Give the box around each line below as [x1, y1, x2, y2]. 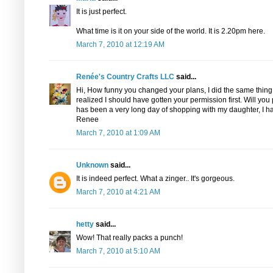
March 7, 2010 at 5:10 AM [76, 247, 160, 255]
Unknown [76, 161, 108, 169]
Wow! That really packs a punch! [76, 233, 183, 242]
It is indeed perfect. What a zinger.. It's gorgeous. [76, 174, 235, 183]
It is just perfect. [76, 7, 127, 16]
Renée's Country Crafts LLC [76, 73, 174, 81]
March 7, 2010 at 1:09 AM [76, 129, 160, 137]
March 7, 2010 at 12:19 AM [76, 40, 165, 49]
